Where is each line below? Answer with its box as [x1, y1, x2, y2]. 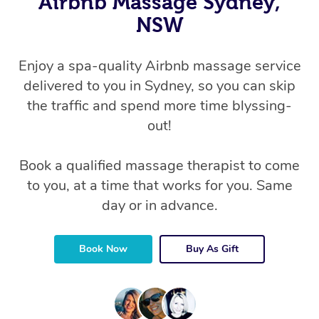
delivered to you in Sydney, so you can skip [23, 76, 296, 95]
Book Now [79, 242, 127, 256]
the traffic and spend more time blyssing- [27, 96, 292, 115]
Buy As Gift [186, 242, 239, 256]
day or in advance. [101, 196, 218, 215]
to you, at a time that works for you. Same [26, 176, 293, 195]
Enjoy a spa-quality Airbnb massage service [18, 56, 301, 75]
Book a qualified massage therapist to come [19, 156, 300, 175]
